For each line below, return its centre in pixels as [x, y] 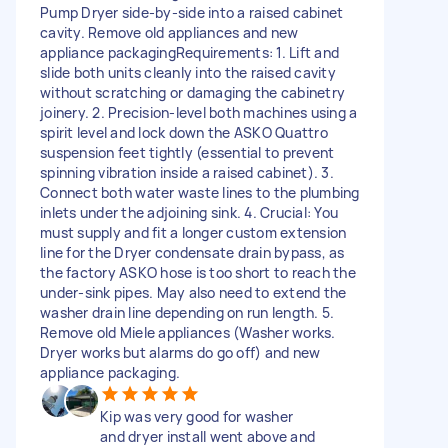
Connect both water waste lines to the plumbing [200, 192]
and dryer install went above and [207, 436]
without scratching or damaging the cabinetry [192, 92]
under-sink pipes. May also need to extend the [193, 292]
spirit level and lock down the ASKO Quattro [184, 132]
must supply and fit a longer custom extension [193, 232]
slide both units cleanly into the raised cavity [188, 72]
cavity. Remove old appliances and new [169, 32]
